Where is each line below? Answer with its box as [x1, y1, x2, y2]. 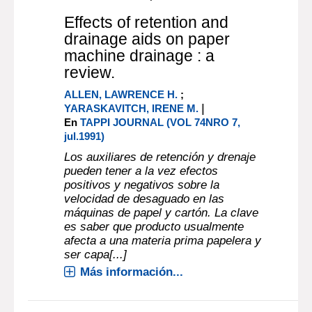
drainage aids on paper [64, 30, 231, 48]
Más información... [80, 265, 184, 279]
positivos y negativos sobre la [64, 178, 220, 192]
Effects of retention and [64, 13, 229, 31]
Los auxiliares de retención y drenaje [64, 150, 256, 164]
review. [64, 63, 116, 81]
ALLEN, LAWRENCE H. [64, 88, 178, 100]
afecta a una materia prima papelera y [64, 234, 262, 247]
